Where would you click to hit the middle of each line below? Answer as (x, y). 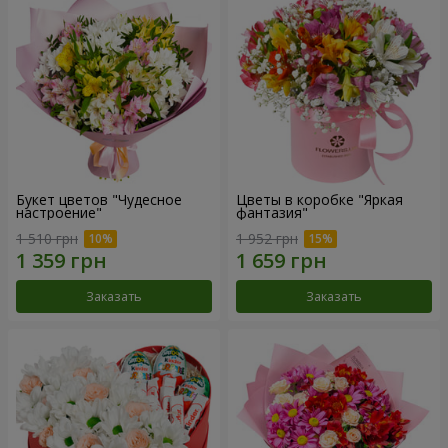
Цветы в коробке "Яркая (319, 200)
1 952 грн (267, 238)
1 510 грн (47, 238)
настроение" (59, 213)
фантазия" (272, 213)
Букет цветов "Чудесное (99, 200)
